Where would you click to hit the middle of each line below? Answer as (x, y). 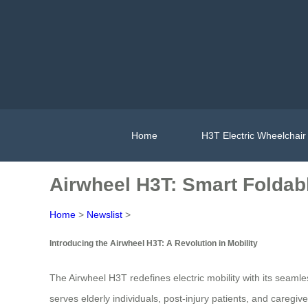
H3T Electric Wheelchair (254, 135)
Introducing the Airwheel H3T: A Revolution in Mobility (154, 243)
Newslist (104, 214)
